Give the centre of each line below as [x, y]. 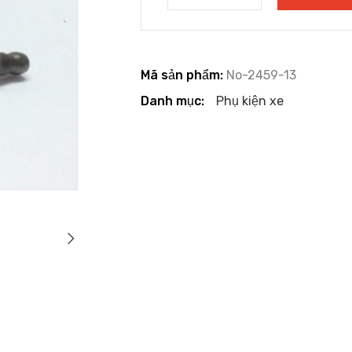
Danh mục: [172, 101]
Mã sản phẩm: [182, 75]
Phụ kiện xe [250, 101]
